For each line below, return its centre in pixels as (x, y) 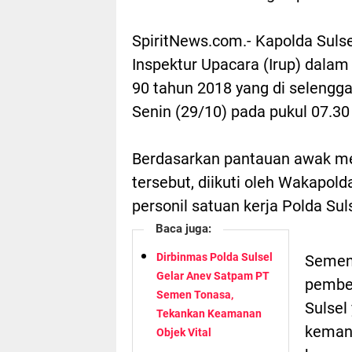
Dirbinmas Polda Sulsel (214, 257)
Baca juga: (183, 228)
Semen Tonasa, (195, 294)
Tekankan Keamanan (209, 313)
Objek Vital (184, 332)
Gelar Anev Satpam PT (213, 275)
